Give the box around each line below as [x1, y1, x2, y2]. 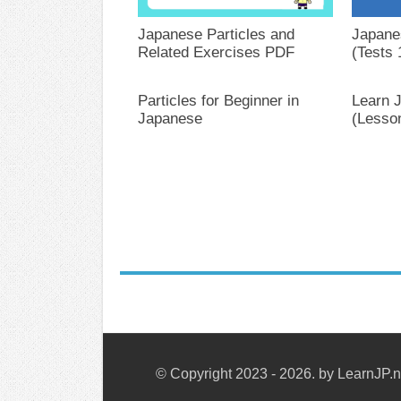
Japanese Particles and [138, 25, 294, 43]
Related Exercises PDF [138, 43, 294, 61]
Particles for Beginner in [138, 91, 299, 109]
